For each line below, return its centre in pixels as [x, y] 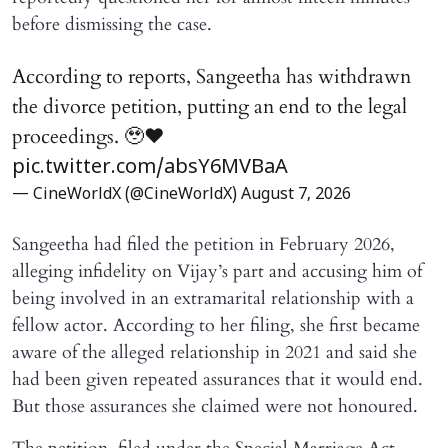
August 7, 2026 [296, 195]
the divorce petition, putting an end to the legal [209, 107]
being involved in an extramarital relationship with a [213, 299]
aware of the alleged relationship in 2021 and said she [214, 353]
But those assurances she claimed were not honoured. [215, 407]
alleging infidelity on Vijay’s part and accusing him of [217, 272]
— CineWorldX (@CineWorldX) [126, 195]
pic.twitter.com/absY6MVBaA [150, 168]
